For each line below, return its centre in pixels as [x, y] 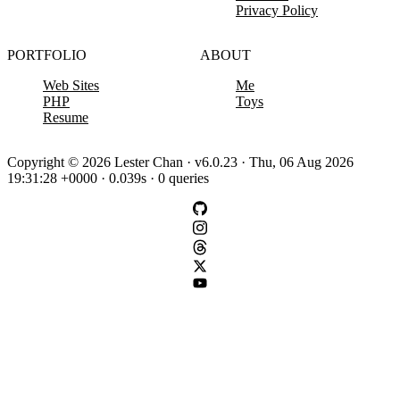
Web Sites [71, 86]
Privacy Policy [277, 11]
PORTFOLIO [47, 55]
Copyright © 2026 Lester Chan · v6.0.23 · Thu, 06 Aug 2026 [180, 162]
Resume [66, 118]
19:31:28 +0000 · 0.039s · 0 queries [108, 179]
